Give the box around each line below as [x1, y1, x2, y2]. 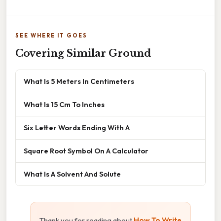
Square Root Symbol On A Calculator [24, 146, 148, 156]
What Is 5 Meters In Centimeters [24, 76, 134, 86]
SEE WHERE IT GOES [15, 32, 87, 39]
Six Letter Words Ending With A [24, 123, 130, 133]
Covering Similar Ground [15, 47, 151, 60]
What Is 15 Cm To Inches [24, 100, 105, 110]
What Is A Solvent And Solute [24, 169, 121, 179]
